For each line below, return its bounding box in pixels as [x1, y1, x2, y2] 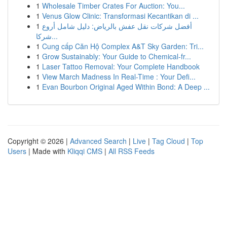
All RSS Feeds [108, 146, 155, 156]
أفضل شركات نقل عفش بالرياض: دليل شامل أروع [42, 21, 192, 31]
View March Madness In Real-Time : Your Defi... [42, 71, 196, 82]
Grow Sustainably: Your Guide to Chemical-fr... [42, 51, 191, 61]
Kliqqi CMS [67, 146, 102, 156]
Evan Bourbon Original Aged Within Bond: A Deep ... [42, 82, 210, 92]
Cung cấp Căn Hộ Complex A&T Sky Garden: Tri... [42, 41, 204, 51]
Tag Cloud [152, 136, 185, 146]
